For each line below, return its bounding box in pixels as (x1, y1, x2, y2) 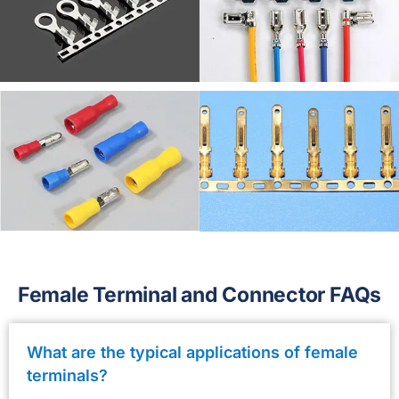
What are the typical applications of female (27, 342, 358, 362)
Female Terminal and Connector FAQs (17, 281, 382, 307)
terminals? (27, 365, 108, 385)
